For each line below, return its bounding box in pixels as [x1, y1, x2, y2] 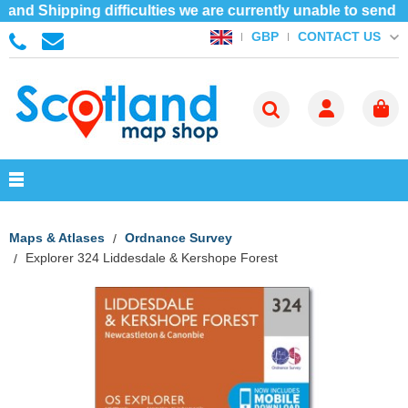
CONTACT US [297, 28, 381, 44]
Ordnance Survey [125, 230, 232, 245]
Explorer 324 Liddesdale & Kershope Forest [25, 250, 278, 265]
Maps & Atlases [9, 230, 105, 245]
